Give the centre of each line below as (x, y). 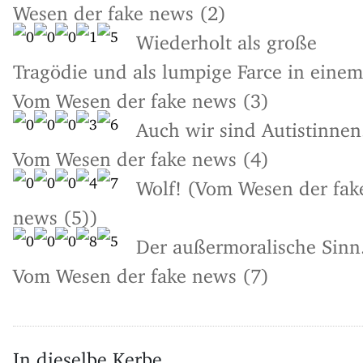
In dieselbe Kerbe (88, 354)
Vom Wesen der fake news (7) (141, 270)
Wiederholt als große (226, 37)
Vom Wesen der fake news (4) (141, 154)
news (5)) (56, 212)
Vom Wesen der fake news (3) (141, 95)
